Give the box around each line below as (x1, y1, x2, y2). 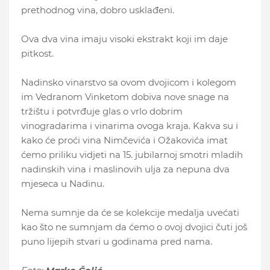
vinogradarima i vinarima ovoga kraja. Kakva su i (21, 119, 238, 131)
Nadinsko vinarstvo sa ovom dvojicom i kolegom (21, 76, 236, 88)
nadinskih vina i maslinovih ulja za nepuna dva (21, 163, 230, 175)
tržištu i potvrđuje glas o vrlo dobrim (21, 105, 183, 117)
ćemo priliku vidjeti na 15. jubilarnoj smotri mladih (21, 148, 243, 160)
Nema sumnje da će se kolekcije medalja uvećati (21, 206, 239, 218)
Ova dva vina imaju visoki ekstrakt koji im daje (21, 33, 228, 45)
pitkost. (21, 47, 54, 59)
